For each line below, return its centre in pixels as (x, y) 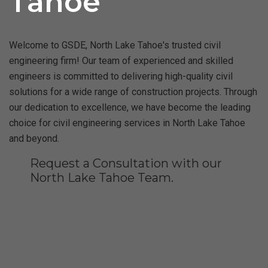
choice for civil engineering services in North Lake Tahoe (127, 123)
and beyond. (34, 138)
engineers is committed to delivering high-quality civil (121, 76)
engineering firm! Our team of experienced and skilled (121, 61)
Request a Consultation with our (126, 163)
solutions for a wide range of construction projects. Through (133, 92)
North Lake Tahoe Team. (102, 178)
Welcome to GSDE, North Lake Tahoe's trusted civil (115, 45)
